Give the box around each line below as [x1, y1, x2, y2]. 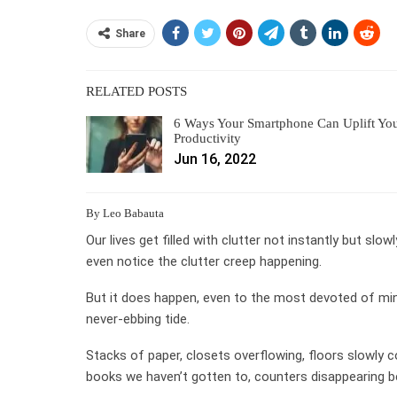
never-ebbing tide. [86, 310, 190, 327]
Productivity [174, 130, 241, 145]
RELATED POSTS [86, 83, 187, 98]
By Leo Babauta [86, 206, 164, 220]
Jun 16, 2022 [174, 150, 256, 167]
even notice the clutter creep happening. [86, 253, 322, 269]
